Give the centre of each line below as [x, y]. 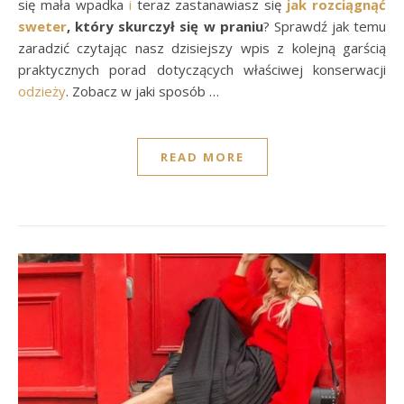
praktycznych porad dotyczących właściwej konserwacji [202, 69]
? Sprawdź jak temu [324, 26]
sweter [42, 26]
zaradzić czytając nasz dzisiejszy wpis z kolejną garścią [202, 47]
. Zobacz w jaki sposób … [142, 91]
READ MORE [202, 156]
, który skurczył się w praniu [165, 26]
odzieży [42, 91]
